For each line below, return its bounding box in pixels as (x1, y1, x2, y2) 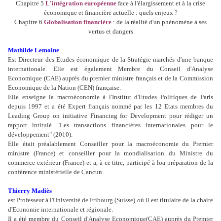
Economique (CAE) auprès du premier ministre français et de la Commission (8, 74, 213, 82)
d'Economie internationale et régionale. (8, 206, 113, 214)
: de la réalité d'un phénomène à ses (111, 18, 207, 26)
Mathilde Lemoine (8, 46, 59, 54)
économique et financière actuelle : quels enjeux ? (43, 9, 178, 17)
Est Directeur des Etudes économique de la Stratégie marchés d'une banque (8, 56, 213, 64)
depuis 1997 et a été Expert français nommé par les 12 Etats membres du (8, 103, 213, 110)
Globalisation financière (44, 18, 111, 26)
